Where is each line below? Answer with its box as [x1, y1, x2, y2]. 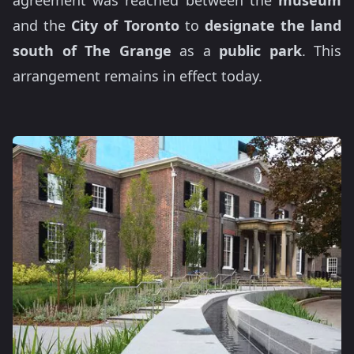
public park [219, 41, 302, 60]
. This [301, 41, 341, 60]
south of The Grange [13, 41, 171, 60]
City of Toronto [71, 16, 179, 35]
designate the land [204, 16, 341, 35]
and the [13, 16, 72, 35]
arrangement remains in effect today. [13, 66, 262, 85]
